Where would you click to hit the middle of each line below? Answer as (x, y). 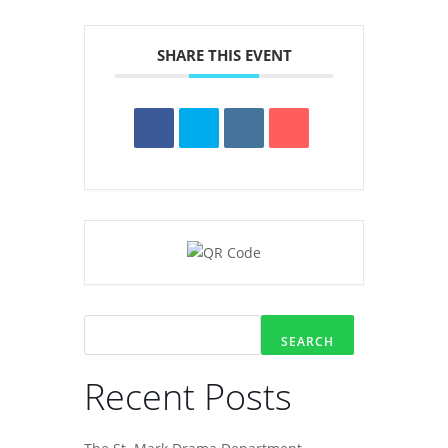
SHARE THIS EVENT (224, 54)
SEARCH (307, 341)
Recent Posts (188, 396)
